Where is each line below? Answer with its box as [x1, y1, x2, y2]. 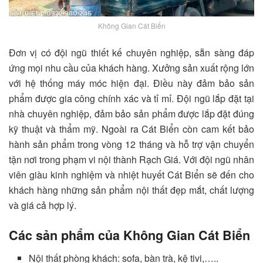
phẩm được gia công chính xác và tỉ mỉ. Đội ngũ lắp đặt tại [9, 92, 254, 106]
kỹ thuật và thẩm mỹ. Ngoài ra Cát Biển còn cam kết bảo [9, 122, 254, 136]
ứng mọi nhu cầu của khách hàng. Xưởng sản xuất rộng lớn [9, 61, 254, 75]
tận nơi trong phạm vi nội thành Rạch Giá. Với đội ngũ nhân [9, 153, 254, 167]
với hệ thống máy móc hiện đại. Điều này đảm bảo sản [9, 76, 254, 90]
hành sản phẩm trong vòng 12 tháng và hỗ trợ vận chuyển [9, 137, 254, 151]
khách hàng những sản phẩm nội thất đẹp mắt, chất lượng [9, 183, 254, 197]
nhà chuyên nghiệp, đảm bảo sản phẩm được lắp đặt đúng [9, 107, 254, 121]
